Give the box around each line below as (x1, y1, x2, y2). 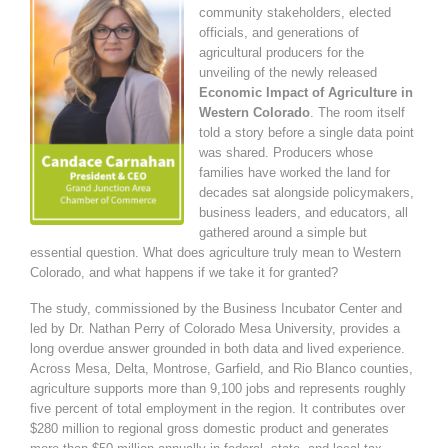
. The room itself (310, 105, 405, 121)
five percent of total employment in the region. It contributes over (30, 400, 405, 416)
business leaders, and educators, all (199, 205, 408, 221)
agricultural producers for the (199, 45, 364, 61)
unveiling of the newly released (199, 65, 377, 81)
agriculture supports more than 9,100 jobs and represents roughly (30, 380, 406, 396)
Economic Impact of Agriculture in (199, 85, 413, 101)
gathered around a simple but (199, 225, 367, 241)
